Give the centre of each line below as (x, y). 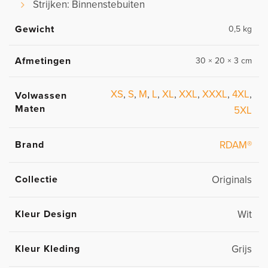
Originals (232, 180)
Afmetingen (43, 61)
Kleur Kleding (48, 249)
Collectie (36, 180)
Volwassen (41, 96)
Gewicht (35, 30)
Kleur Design (46, 214)
